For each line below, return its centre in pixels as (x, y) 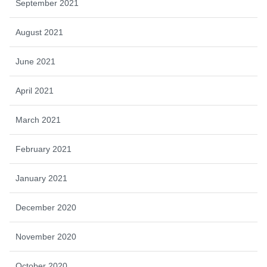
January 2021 (41, 178)
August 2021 (39, 32)
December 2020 (46, 207)
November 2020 (46, 236)
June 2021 (35, 61)
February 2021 (44, 149)
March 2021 (38, 119)
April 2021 (35, 90)
